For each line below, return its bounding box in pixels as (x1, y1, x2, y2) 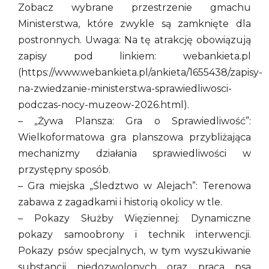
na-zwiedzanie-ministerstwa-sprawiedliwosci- (18, 83, 232, 95)
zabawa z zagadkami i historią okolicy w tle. (18, 196, 222, 208)
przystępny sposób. (18, 164, 110, 176)
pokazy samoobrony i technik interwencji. (18, 229, 251, 241)
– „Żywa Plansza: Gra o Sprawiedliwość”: (18, 115, 251, 127)
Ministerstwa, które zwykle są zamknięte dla (18, 18, 251, 30)
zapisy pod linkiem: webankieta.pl (18, 50, 251, 62)
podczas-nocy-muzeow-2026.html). (18, 99, 189, 111)
